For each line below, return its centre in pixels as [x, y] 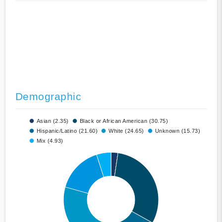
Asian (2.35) [53, 121]
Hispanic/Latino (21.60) [67, 131]
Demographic [48, 97]
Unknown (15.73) [177, 131]
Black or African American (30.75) [124, 121]
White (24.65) [126, 131]
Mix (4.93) [50, 141]
